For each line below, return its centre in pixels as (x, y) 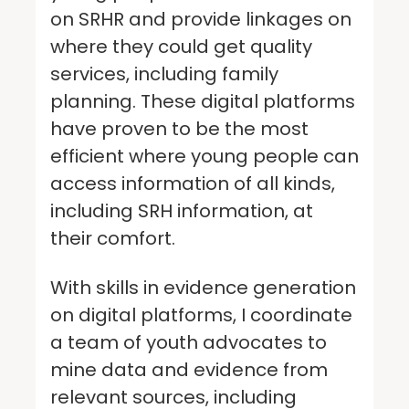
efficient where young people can (204, 156)
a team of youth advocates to (189, 342)
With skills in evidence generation (203, 287)
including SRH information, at (182, 210)
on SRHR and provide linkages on (201, 19)
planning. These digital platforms (203, 101)
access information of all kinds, (193, 183)
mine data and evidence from (189, 369)
